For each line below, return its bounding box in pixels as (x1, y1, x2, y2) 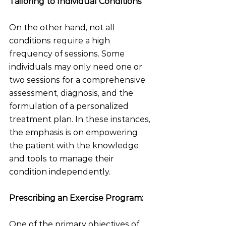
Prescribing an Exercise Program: (9, 193, 143, 203)
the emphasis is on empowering (9, 128, 140, 137)
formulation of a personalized (9, 101, 131, 111)
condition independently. (9, 167, 110, 177)
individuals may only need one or (9, 62, 144, 72)
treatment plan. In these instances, (9, 115, 152, 124)
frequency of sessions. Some (9, 49, 127, 59)
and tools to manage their (9, 154, 116, 163)
